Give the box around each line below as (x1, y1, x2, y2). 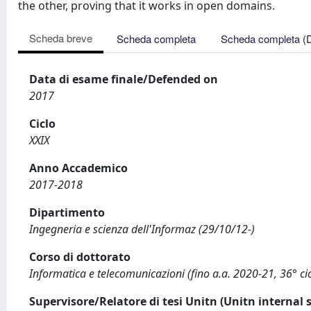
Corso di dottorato (29, 249, 131, 264)
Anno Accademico (29, 160, 128, 176)
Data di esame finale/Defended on (29, 72, 218, 87)
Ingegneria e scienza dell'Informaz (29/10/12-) (29, 221, 255, 237)
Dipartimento (29, 205, 105, 220)
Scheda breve (29, 31, 92, 45)
